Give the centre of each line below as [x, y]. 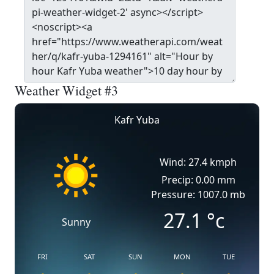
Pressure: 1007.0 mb [198, 194]
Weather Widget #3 [66, 90]
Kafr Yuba [137, 120]
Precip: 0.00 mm [198, 180]
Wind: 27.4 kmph [198, 162]
